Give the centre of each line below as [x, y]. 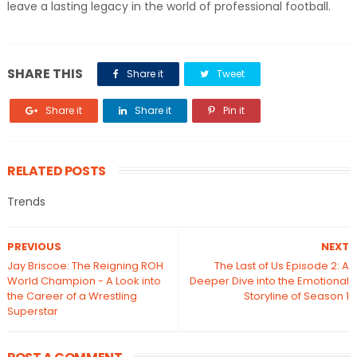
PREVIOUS [34, 247]
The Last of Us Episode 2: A [282, 266]
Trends [26, 202]
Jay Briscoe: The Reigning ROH [85, 266]
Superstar [32, 311]
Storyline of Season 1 [297, 296]
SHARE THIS [45, 74]
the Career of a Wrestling [72, 296]
